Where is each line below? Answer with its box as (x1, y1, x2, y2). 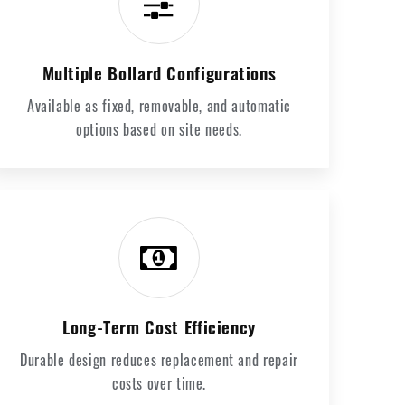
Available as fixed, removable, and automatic (26, 95, 292, 117)
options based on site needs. (76, 118, 242, 140)
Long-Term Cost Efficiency (62, 314, 256, 340)
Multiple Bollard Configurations (42, 60, 277, 86)
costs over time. (111, 372, 207, 394)
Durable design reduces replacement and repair (20, 349, 298, 371)
